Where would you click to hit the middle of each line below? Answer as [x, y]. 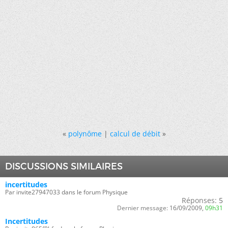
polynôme [85, 134]
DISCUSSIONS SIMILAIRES [64, 166]
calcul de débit [135, 134]
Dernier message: [142, 208]
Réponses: [199, 200]
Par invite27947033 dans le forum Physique [66, 192]
